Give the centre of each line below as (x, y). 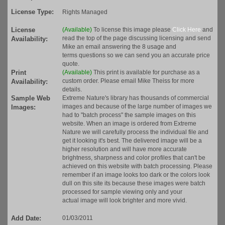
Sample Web (31, 98)
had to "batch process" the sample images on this (129, 115)
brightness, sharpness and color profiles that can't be (134, 158)
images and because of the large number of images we (137, 107)
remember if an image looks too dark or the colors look (136, 175)
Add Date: (26, 218)
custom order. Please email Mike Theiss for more (128, 81)
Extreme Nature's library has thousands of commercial (136, 98)
